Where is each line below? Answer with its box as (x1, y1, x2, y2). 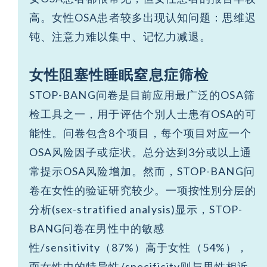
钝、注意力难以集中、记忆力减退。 (29, 30, 212, 44)
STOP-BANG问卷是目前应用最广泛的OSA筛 (29, 88, 255, 102)
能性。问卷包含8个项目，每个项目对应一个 (29, 126, 252, 140)
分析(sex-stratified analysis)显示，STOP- (29, 203, 243, 216)
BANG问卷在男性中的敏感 (29, 222, 164, 235)
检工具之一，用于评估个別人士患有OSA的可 (29, 107, 257, 121)
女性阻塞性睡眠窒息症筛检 (29, 66, 209, 83)
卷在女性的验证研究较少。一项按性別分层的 (29, 184, 257, 197)
